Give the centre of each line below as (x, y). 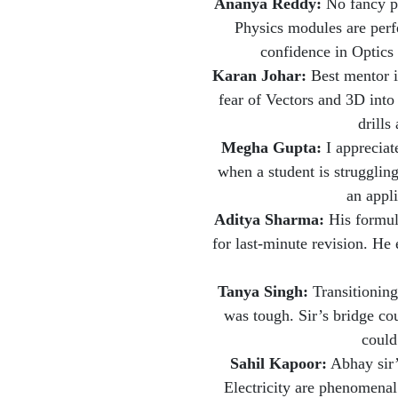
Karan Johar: (259, 75)
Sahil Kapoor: (278, 363)
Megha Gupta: (272, 147)
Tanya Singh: (263, 291)
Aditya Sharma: (269, 219)
